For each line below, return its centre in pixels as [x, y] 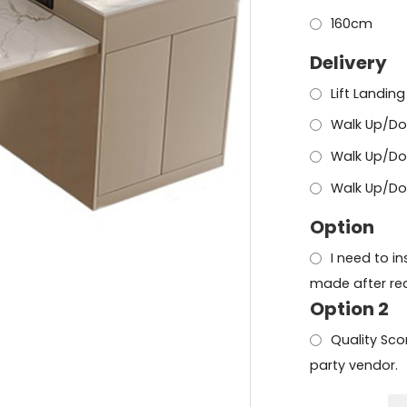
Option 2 [350, 309]
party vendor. [354, 366]
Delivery [349, 62]
